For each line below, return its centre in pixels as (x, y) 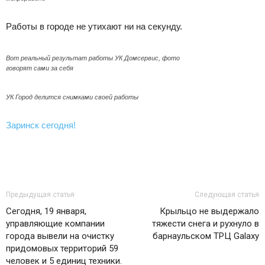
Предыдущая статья (40, 195)
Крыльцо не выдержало (209, 211)
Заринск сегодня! (41, 125)
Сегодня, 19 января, (46, 211)
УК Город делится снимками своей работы (72, 97)
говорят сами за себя (40, 68)
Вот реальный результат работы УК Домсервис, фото (93, 58)
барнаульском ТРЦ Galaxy (206, 236)
